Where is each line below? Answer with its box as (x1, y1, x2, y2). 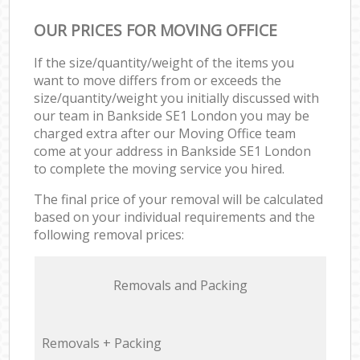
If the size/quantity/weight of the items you (34, 53, 295, 72)
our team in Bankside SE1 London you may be (34, 106, 310, 125)
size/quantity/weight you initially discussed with (34, 88, 320, 107)
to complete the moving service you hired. (34, 159, 285, 178)
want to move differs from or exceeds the (34, 71, 282, 89)
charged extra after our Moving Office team (34, 124, 297, 142)
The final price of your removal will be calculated (34, 190, 324, 208)
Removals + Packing (41, 333, 162, 352)
